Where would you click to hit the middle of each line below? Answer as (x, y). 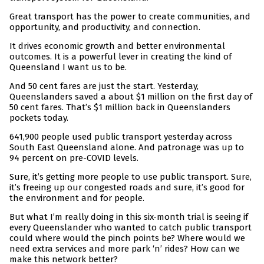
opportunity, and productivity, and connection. (105, 27)
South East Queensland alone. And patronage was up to (127, 148)
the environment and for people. (77, 198)
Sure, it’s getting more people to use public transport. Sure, (131, 177)
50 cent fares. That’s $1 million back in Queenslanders (120, 108)
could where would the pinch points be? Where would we (127, 238)
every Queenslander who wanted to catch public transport (131, 228)
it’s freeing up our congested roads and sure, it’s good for (127, 188)
